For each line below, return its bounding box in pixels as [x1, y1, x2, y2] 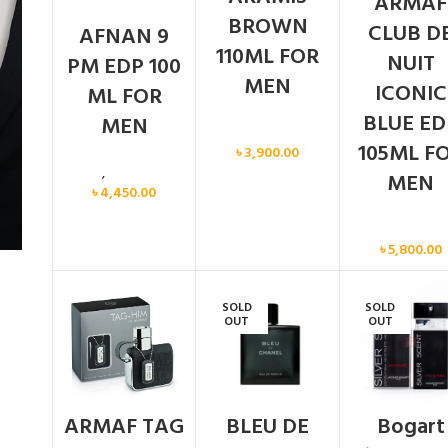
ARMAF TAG [64, 409, 185, 445]
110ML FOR [216, 40, 320, 76]
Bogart [376, 409, 445, 445]
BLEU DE [226, 409, 310, 445]
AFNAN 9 [79, 20, 170, 56]
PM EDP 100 [67, 50, 182, 86]
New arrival [107, 162, 174, 186]
